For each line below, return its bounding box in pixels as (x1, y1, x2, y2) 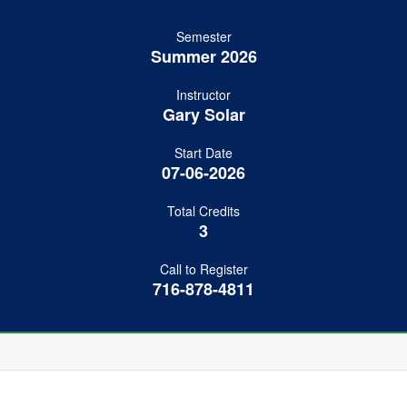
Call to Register (159, 260, 248, 278)
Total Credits (167, 202, 240, 220)
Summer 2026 (150, 45, 257, 68)
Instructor (176, 85, 231, 104)
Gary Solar (162, 103, 245, 126)
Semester (175, 27, 232, 45)
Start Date (174, 144, 233, 162)
